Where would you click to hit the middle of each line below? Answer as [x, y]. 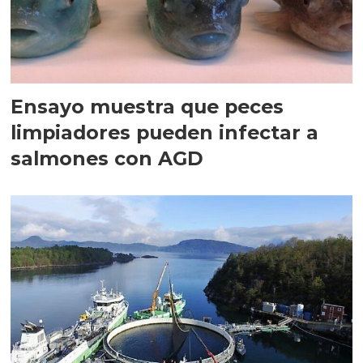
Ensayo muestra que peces [147, 106]
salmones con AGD [107, 158]
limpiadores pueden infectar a [165, 132]
